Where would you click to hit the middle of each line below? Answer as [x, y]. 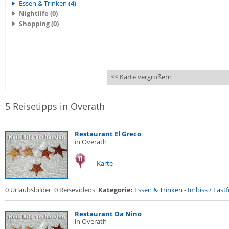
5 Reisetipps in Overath [55, 106]
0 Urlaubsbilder [28, 190]
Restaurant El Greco [108, 134]
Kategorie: [116, 190]
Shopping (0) [39, 24]
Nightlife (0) [38, 13]
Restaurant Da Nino [108, 214]
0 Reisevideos [75, 190]
